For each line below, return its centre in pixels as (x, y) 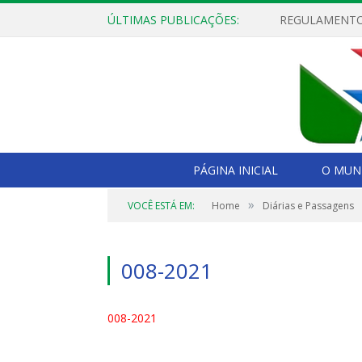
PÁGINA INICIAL (236, 170)
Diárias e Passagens (308, 206)
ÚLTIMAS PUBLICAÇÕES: (173, 20)
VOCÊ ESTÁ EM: (161, 206)
